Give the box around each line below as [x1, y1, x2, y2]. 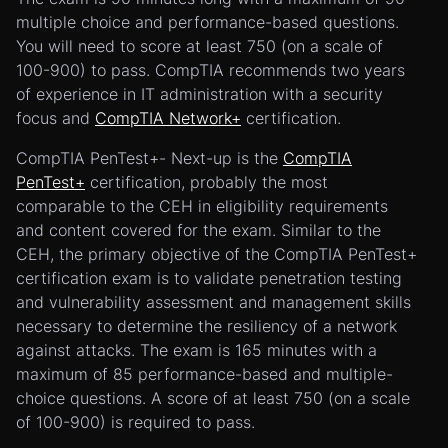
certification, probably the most [85, 172, 328, 192]
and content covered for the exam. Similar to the [16, 220, 381, 240]
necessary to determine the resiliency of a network [16, 316, 397, 336]
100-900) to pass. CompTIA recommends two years [16, 60, 405, 80]
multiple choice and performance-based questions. [16, 12, 399, 32]
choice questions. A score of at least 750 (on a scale [16, 388, 410, 408]
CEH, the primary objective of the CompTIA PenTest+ [16, 244, 417, 264]
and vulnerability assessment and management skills [16, 292, 411, 312]
